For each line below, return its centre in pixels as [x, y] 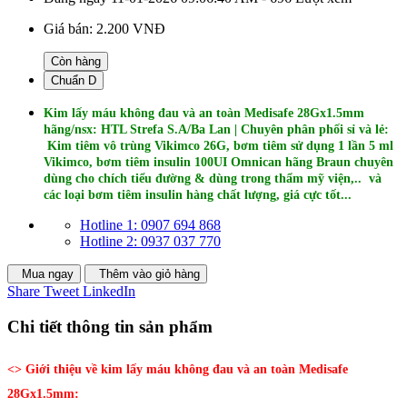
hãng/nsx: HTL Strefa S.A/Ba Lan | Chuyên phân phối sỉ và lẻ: [216, 129]
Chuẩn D [74, 80]
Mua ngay [48, 273]
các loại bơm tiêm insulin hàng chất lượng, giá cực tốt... [198, 194]
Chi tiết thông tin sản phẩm [110, 326]
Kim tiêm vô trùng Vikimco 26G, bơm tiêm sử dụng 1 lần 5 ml [218, 145]
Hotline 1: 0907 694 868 [150, 224]
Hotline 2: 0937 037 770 [150, 241]
